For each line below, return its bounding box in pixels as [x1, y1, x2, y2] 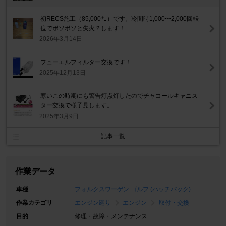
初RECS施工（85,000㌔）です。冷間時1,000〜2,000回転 [40, 15, 199, 23]
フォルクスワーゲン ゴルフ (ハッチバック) [75, 186, 191, 193]
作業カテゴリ [16, 199, 52, 207]
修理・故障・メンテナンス [75, 213, 147, 220]
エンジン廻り [75, 199, 111, 207]
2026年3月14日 [39, 35, 83, 43]
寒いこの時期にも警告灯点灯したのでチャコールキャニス [40, 92, 198, 100]
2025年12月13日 [39, 69, 86, 77]
